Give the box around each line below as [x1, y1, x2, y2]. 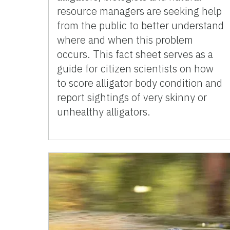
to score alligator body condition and [57, 75, 223, 90]
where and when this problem [57, 32, 194, 47]
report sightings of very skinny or [57, 90, 207, 104]
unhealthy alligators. [57, 104, 151, 119]
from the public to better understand [57, 18, 224, 32]
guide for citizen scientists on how [57, 61, 214, 75]
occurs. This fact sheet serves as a [57, 47, 214, 61]
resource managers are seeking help [57, 4, 222, 18]
